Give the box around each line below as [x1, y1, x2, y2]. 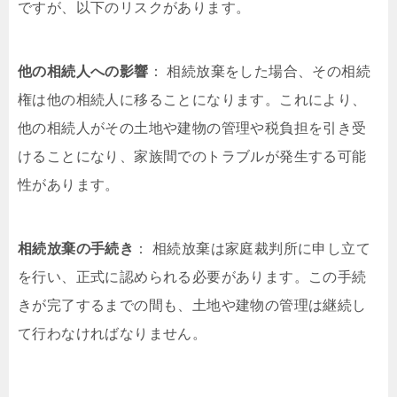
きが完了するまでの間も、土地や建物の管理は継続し [18, 298, 367, 314]
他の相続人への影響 [18, 64, 149, 80]
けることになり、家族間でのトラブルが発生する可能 [18, 149, 367, 165]
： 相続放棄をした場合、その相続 [148, 64, 371, 80]
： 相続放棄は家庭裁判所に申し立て [134, 241, 371, 257]
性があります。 [18, 177, 120, 193]
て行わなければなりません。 [18, 326, 207, 342]
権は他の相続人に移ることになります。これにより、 [18, 92, 367, 108]
